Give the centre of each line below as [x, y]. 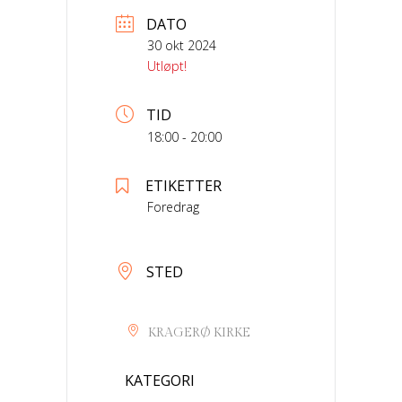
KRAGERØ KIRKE [199, 333]
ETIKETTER [184, 186]
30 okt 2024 [182, 45]
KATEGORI [160, 380]
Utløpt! [167, 66]
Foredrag [173, 207]
